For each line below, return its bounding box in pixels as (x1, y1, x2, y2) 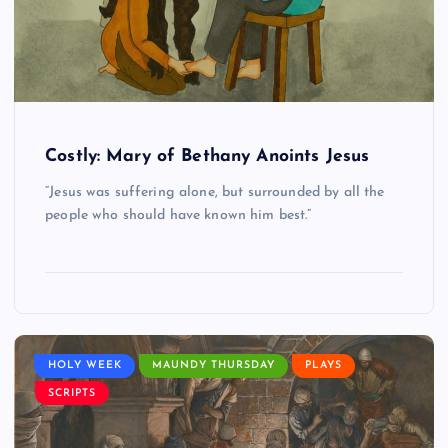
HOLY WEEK (47, 360, 122, 372)
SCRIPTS (48, 387, 97, 399)
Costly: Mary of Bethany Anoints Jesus (45, 148, 370, 166)
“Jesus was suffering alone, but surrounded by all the (45, 185, 385, 201)
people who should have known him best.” (45, 208, 312, 224)
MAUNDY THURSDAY (151, 360, 275, 372)
